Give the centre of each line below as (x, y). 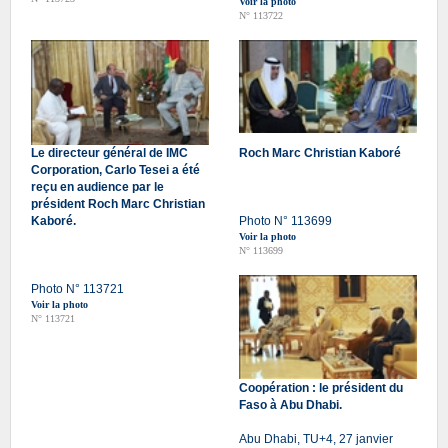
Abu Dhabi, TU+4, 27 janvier (316, 438)
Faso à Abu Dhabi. (290, 404)
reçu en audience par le (97, 186)
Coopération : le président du (321, 387)
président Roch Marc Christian (118, 203)
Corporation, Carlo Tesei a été (115, 169)
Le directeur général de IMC (109, 152)
